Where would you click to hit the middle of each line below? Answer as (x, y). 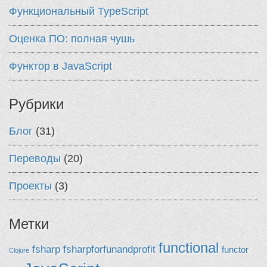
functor (235, 250)
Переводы (35, 159)
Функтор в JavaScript (60, 66)
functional (189, 248)
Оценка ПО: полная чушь (72, 39)
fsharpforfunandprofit (109, 249)
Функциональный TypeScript (79, 11)
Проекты (30, 186)
